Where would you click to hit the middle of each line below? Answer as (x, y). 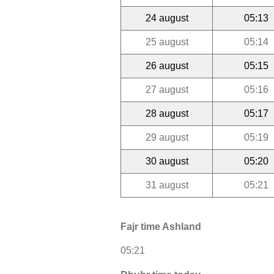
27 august (167, 89)
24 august (167, 18)
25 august (167, 42)
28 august (167, 113)
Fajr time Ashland (161, 227)
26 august (167, 65)
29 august (167, 137)
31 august (167, 185)
